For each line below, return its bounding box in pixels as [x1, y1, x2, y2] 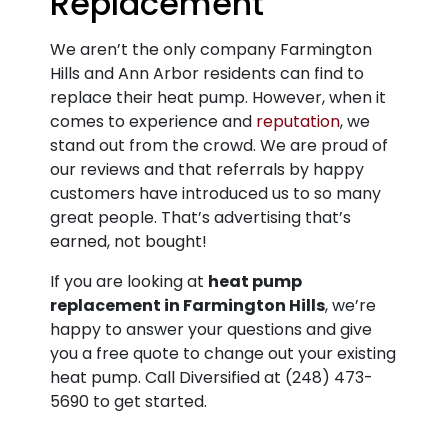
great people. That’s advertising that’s [50, 206, 351, 229]
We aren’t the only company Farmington [50, 38, 372, 61]
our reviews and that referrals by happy [50, 158, 364, 181]
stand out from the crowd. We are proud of [50, 134, 388, 157]
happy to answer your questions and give [50, 318, 372, 341]
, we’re [325, 294, 376, 317]
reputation [256, 110, 340, 133]
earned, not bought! [50, 230, 207, 253]
